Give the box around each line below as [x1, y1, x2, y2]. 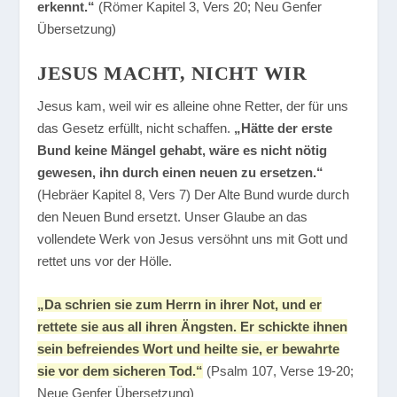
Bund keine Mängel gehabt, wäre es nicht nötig [37, 143, 328, 158]
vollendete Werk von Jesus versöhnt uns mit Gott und [37, 231, 348, 246]
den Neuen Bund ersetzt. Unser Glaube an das [37, 209, 308, 224]
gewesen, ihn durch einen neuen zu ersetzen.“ [37, 165, 324, 180]
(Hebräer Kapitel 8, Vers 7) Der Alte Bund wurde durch [37, 187, 350, 202]
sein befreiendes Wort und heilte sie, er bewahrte [37, 341, 340, 356]
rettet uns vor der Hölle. [37, 253, 173, 269]
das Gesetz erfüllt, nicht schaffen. [37, 121, 235, 136]
